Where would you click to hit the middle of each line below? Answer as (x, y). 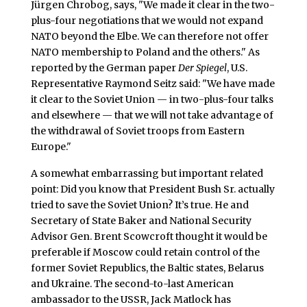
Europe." (51, 146)
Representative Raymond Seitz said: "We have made (152, 83)
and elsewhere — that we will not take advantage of (152, 115)
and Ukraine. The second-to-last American (132, 284)
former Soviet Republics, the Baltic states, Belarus (147, 268)
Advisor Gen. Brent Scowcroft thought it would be (149, 237)
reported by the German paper (104, 67)
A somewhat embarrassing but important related (147, 174)
